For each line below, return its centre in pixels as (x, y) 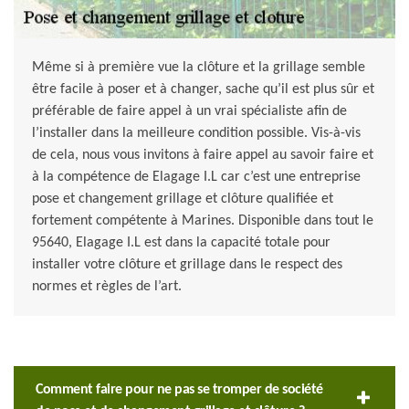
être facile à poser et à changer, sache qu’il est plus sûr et (203, 90)
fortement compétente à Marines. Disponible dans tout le (203, 221)
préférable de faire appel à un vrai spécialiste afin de (189, 112)
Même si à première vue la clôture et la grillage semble (199, 68)
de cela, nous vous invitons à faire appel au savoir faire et (203, 156)
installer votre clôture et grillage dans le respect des (187, 265)
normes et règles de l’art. (107, 287)
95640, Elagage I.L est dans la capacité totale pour (181, 243)
